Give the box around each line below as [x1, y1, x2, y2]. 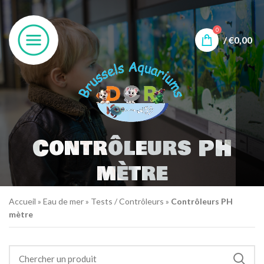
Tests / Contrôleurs [91, 196, 164, 207]
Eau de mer [43, 196, 84, 207]
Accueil [9, 196, 36, 207]
